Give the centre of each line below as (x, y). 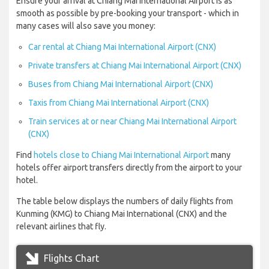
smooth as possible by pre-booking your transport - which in (128, 14)
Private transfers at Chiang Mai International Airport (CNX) (135, 66)
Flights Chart (70, 258)
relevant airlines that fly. (61, 227)
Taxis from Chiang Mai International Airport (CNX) (119, 103)
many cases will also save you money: (86, 26)
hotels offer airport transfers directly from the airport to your (129, 168)
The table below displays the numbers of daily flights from (125, 201)
